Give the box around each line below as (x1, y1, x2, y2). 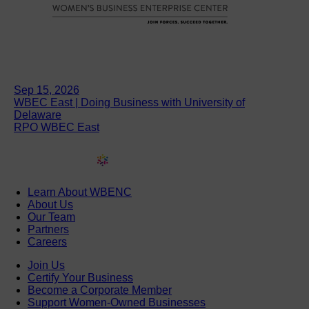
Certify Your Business (28, 272, 133, 284)
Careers (28, 236, 67, 248)
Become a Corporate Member (28, 284, 172, 297)
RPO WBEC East (14, 121, 99, 133)
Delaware (14, 108, 61, 121)
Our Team (28, 211, 75, 223)
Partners (28, 223, 69, 236)
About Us (28, 199, 73, 211)
